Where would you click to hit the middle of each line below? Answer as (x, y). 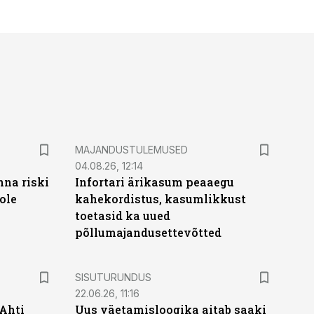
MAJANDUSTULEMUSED (131, 150)
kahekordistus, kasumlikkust (160, 199)
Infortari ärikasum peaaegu (154, 182)
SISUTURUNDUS (113, 277)
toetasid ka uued (122, 216)
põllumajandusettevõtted (148, 232)
